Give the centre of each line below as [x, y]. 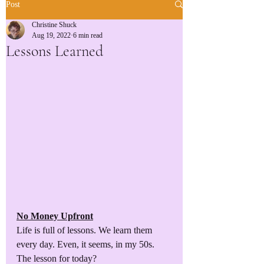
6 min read [88, 35]
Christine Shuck [54, 24]
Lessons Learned [55, 51]
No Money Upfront [55, 216]
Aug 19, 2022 [51, 35]
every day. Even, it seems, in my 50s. [87, 244]
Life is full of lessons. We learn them [85, 230]
